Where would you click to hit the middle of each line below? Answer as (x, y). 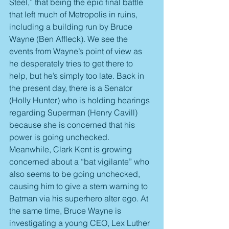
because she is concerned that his (73, 125)
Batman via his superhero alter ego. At (80, 199)
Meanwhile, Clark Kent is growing (72, 150)
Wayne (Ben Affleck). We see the (70, 39)
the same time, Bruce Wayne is (66, 211)
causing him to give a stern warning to (79, 186)
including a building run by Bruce (72, 27)
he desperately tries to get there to (72, 64)
